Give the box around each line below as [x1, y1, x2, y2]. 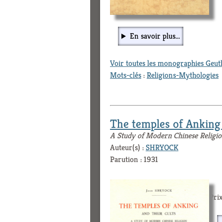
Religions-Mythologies [147, 70, 219, 81]
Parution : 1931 [110, 154, 158, 165]
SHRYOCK [146, 142, 178, 153]
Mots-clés [110, 70, 141, 81]
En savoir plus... [129, 31, 180, 42]
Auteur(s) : [110, 142, 146, 153]
